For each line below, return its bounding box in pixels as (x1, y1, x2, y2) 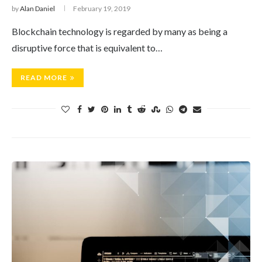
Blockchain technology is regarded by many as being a (12, 26, 227, 37)
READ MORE (20, 73, 67, 82)
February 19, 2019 (73, 4, 130, 13)
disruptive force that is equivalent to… (12, 42, 163, 53)
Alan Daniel (20, 4, 55, 13)
